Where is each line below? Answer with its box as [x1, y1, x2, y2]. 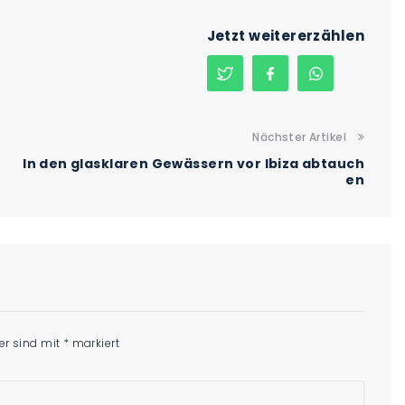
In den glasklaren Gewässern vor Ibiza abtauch [23, 155, 364, 174]
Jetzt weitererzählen [206, 26, 364, 46]
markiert [69, 335, 119, 352]
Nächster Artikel [252, 129, 346, 146]
